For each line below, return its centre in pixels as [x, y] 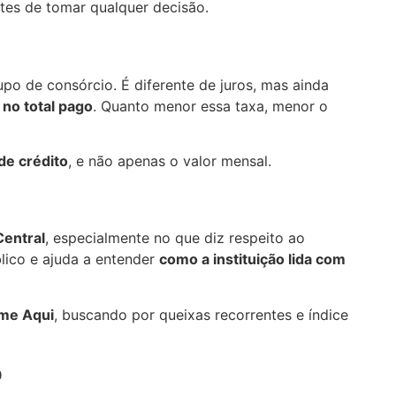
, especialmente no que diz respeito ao [175, 238]
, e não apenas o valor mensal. [170, 161]
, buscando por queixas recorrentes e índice [201, 314]
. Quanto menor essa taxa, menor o [210, 106]
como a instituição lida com [252, 259]
